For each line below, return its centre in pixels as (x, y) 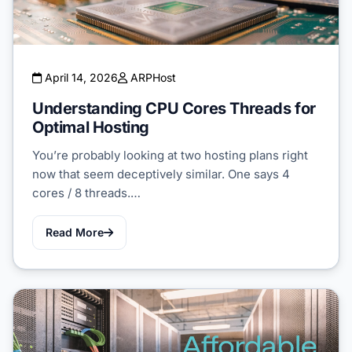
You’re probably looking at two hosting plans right (170, 156)
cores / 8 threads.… (86, 193)
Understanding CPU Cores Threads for (174, 109)
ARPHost (152, 78)
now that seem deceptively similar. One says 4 (161, 174)
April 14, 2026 (80, 78)
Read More (75, 233)
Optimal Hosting (91, 128)
